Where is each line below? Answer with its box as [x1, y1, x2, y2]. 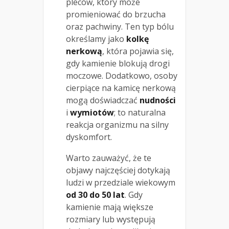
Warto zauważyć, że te [66, 152, 151, 164]
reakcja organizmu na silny [66, 119, 169, 131]
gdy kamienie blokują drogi [66, 58, 170, 70]
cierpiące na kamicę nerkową [66, 82, 176, 94]
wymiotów [70, 107, 114, 119]
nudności [140, 95, 176, 106]
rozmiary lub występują [66, 214, 155, 225]
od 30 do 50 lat [66, 189, 125, 201]
